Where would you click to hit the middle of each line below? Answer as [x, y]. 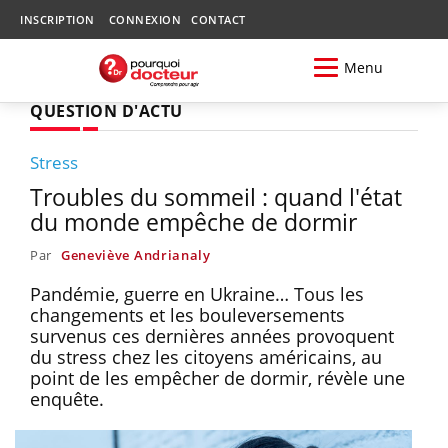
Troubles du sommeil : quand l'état [216, 196]
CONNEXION [144, 19]
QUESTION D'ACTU [106, 110]
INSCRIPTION [57, 19]
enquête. [67, 398]
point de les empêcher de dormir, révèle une [217, 377]
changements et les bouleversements [187, 314]
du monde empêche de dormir [193, 221]
